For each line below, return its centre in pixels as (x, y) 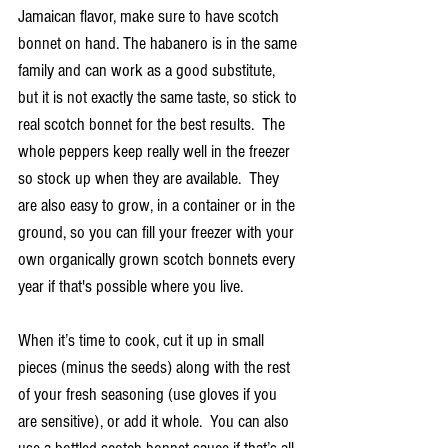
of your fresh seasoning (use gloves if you (149, 395)
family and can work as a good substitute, (148, 71)
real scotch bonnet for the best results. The (153, 125)
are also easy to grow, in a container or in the (158, 206)
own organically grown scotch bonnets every (158, 260)
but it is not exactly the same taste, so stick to (159, 98)
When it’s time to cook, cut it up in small (143, 341)
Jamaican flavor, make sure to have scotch (150, 17)
